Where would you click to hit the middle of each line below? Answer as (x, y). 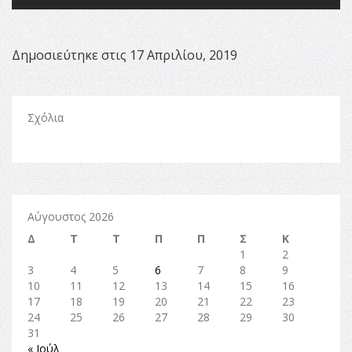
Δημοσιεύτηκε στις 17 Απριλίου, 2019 (125, 55)
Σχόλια (46, 118)
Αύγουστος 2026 (71, 217)
